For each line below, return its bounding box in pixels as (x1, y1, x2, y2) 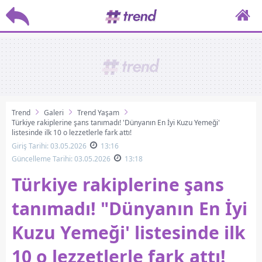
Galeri (44, 108, 64, 118)
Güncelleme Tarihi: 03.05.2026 (12, 154, 111, 164)
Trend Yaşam (77, 108, 119, 118)
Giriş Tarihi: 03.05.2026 (12, 141, 87, 151)
